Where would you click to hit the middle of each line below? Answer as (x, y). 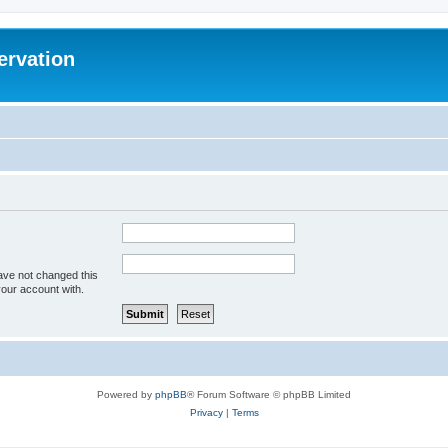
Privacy (206, 412)
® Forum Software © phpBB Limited (269, 394)
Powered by (126, 394)
